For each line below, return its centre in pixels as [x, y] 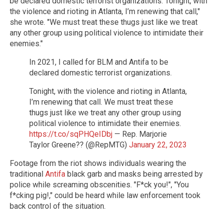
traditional [27, 174]
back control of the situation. [58, 206]
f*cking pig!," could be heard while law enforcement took [105, 195]
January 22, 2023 [158, 145]
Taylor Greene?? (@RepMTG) [79, 145]
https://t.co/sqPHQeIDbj [71, 134]
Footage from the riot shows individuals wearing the [98, 163]
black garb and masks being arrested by [134, 174]
